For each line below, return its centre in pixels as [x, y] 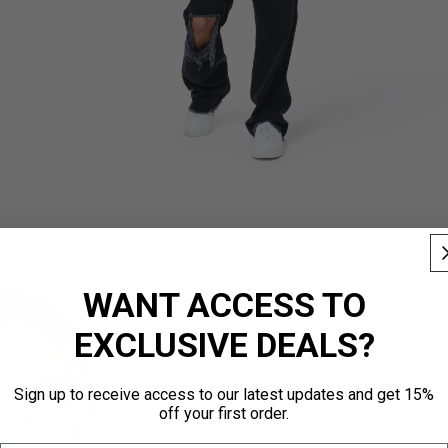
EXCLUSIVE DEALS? [224, 345]
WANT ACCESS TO [224, 305]
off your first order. [224, 413]
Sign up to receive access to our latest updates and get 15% [224, 394]
